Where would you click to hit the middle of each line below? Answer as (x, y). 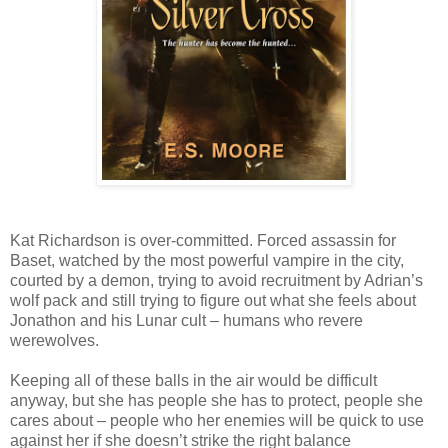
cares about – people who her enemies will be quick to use (217, 420)
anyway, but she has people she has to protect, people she (216, 400)
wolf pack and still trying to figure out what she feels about (213, 300)
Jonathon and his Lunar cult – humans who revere (186, 320)
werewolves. (54, 340)
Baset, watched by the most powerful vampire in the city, (207, 260)
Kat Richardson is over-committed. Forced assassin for (203, 240)
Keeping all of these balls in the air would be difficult (193, 380)
